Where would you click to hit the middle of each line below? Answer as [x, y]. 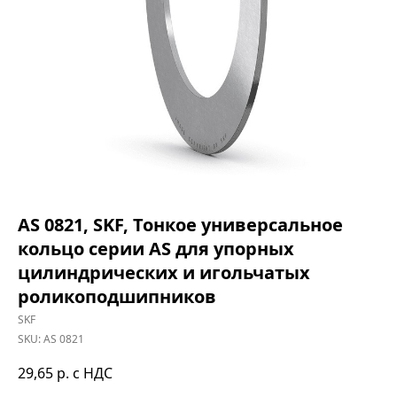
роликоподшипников [117, 296]
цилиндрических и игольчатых [164, 272]
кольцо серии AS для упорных [156, 249]
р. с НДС [85, 374]
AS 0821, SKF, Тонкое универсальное [180, 225]
